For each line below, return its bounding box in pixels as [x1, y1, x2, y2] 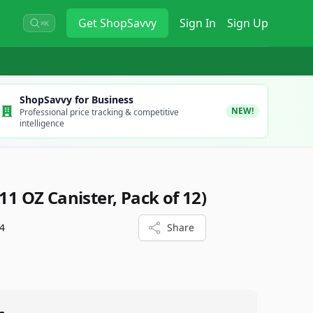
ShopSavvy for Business [19, 93, 133, 106]
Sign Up [227, 15, 268, 31]
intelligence [19, 117, 64, 129]
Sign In [180, 15, 216, 31]
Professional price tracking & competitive [19, 106, 179, 118]
